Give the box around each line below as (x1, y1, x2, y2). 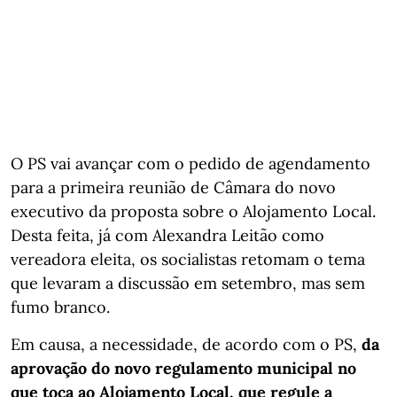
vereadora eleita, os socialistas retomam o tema (11, 248, 365, 269)
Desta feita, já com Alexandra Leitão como (11, 224, 324, 245)
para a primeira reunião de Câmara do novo (11, 176, 336, 198)
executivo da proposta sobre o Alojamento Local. (11, 200, 376, 222)
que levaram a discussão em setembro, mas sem (11, 272, 365, 293)
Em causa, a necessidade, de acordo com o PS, (11, 333, 362, 354)
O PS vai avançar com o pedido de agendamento (11, 152, 370, 174)
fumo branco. (11, 296, 110, 317)
